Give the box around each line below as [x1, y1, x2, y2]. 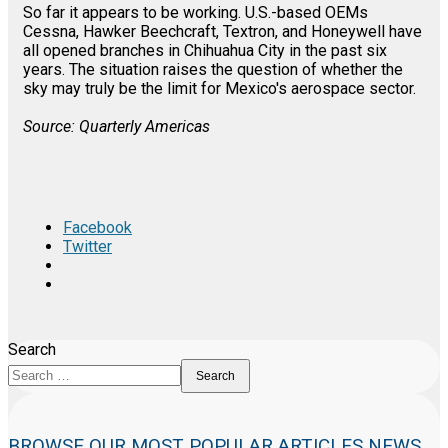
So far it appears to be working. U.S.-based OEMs [23, 3, 368, 23]
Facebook [63, 218, 132, 238]
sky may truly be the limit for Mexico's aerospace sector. [23, 79, 416, 99]
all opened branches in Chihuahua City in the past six [23, 41, 387, 61]
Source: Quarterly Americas [23, 117, 210, 137]
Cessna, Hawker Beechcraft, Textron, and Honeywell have [23, 22, 422, 42]
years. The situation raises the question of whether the [23, 60, 403, 80]
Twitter [63, 237, 112, 257]
